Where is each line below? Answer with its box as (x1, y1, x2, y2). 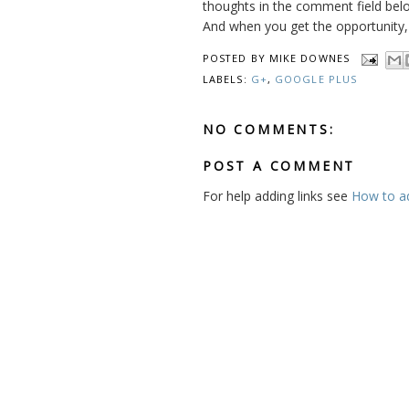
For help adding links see (203, 186, 351, 204)
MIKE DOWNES (268, 51, 350, 66)
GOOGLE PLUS (275, 72, 358, 87)
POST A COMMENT (203, 156, 356, 174)
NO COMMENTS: (203, 120, 335, 138)
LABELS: (203, 72, 251, 87)
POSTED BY (203, 51, 269, 66)
